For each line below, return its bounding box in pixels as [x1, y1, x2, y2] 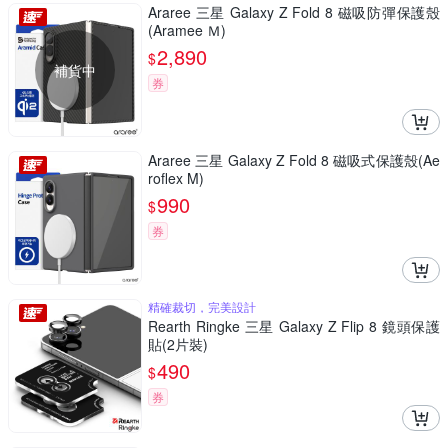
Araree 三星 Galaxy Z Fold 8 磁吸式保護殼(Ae [148, 150, 440, 171]
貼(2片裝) [148, 334, 208, 355]
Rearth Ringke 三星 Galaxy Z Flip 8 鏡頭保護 [148, 316, 440, 337]
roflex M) [148, 168, 204, 189]
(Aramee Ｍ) [148, 20, 226, 41]
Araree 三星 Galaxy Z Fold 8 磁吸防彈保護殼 [148, 2, 440, 23]
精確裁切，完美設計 [148, 298, 256, 316]
